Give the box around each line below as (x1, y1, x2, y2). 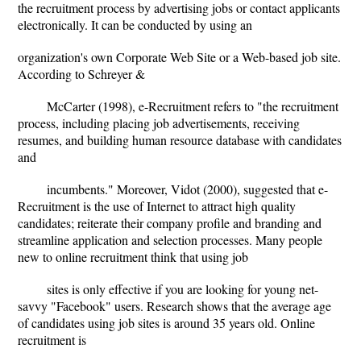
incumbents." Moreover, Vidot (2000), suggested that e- (47, 180, 328, 197)
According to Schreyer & (18, 65, 145, 82)
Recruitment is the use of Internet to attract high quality (18, 197, 296, 214)
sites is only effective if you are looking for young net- (47, 280, 318, 297)
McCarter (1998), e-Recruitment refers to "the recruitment (47, 98, 338, 114)
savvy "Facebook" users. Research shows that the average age (18, 297, 331, 314)
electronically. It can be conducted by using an (18, 16, 252, 33)
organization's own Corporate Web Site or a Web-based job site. (18, 48, 341, 65)
